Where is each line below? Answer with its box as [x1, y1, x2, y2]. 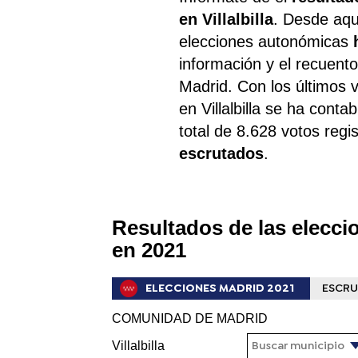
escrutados [179, 144, 265, 162]
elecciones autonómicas [179, 32, 354, 50]
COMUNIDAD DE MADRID [112, 311, 268, 325]
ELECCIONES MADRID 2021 [145, 280, 294, 295]
